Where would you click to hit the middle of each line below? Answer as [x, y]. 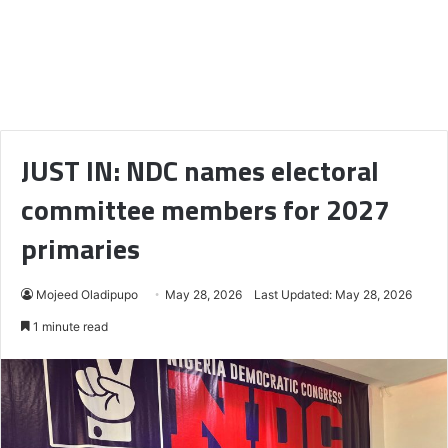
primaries [80, 248]
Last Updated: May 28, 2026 [333, 294]
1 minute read [69, 326]
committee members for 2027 [205, 209]
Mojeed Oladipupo [87, 294]
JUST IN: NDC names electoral [200, 170]
